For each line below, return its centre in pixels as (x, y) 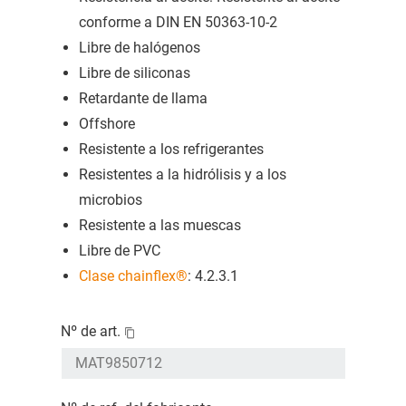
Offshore (106, 124)
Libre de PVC (119, 251)
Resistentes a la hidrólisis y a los (182, 175)
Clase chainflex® (133, 276)
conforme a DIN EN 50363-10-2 (178, 23)
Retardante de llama (143, 99)
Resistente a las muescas (159, 226)
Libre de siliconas (134, 73)
